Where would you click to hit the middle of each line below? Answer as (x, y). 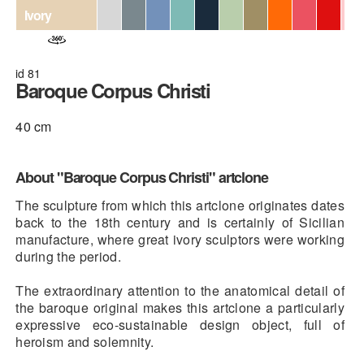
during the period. (68, 256)
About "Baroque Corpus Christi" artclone (142, 177)
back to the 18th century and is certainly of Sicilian (180, 222)
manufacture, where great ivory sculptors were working (180, 239)
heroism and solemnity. (85, 342)
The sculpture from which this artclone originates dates (180, 205)
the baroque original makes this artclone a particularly (180, 308)
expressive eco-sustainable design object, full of (180, 325)
